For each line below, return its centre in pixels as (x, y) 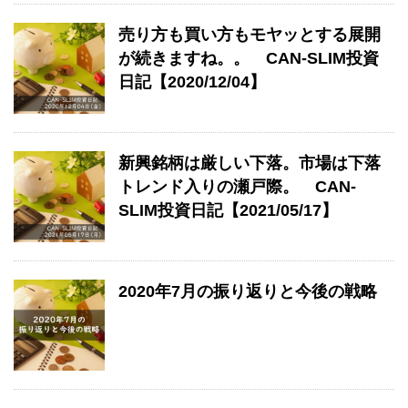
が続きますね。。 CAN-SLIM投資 (249, 58)
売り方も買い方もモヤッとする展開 (250, 35)
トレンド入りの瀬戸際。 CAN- (237, 187)
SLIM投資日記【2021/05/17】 (228, 210)
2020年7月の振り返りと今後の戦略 (248, 291)
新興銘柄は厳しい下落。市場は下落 (250, 163)
